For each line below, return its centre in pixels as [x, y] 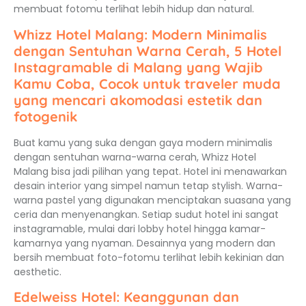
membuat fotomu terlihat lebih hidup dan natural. [134, 9]
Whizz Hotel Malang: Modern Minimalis [140, 34]
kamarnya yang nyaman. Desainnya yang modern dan [144, 243]
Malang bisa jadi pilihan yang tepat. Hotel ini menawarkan [150, 171]
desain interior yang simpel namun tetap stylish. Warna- [148, 185]
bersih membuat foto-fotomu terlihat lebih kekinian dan [149, 257]
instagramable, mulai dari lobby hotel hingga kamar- [140, 228]
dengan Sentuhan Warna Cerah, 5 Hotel [148, 51]
